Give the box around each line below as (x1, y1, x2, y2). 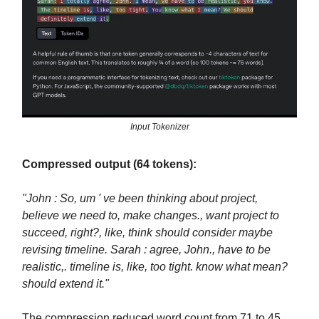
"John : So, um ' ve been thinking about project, (22, 192, 258, 205)
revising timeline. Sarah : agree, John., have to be (22, 244, 271, 256)
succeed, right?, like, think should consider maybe (22, 226, 273, 239)
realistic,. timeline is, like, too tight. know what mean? (22, 261, 288, 273)
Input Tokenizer (130, 122, 189, 132)
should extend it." (22, 278, 109, 291)
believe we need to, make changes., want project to (22, 209, 279, 222)
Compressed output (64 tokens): (22, 158, 197, 171)
